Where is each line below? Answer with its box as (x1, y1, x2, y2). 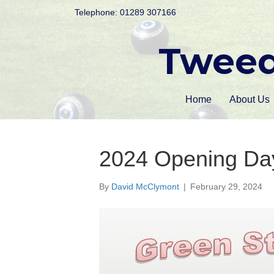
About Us (229, 94, 270, 105)
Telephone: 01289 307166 (75, 7, 176, 17)
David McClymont (111, 182, 179, 191)
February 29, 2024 (190, 182, 262, 191)
